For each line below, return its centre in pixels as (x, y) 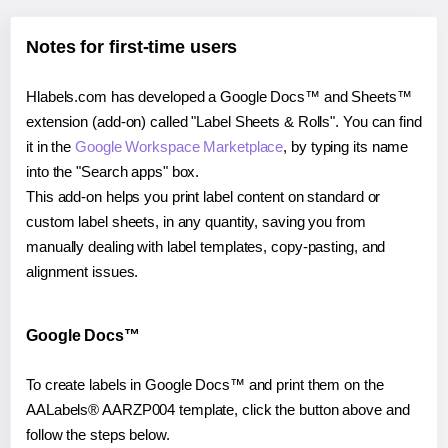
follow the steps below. (98, 434)
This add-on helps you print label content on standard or (203, 196)
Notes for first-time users (132, 46)
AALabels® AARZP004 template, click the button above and (218, 409)
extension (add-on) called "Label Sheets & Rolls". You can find (224, 121)
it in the (51, 146)
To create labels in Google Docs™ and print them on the (205, 384)
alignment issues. (82, 271)
